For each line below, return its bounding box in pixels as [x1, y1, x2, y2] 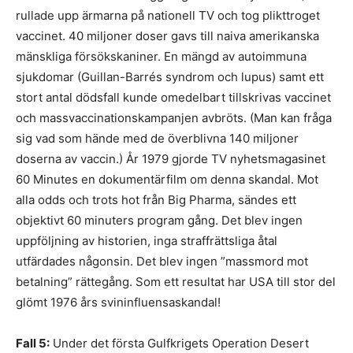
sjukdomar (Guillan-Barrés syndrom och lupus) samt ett [16, 69, 324, 84]
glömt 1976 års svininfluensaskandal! [16, 295, 221, 310]
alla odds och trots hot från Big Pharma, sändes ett [16, 192, 296, 207]
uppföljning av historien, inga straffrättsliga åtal [16, 233, 277, 248]
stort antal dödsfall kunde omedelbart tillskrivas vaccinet [16, 90, 331, 105]
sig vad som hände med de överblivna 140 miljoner [16, 131, 299, 146]
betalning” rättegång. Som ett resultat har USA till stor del [16, 274, 336, 289]
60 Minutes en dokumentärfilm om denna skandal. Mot [16, 172, 318, 187]
